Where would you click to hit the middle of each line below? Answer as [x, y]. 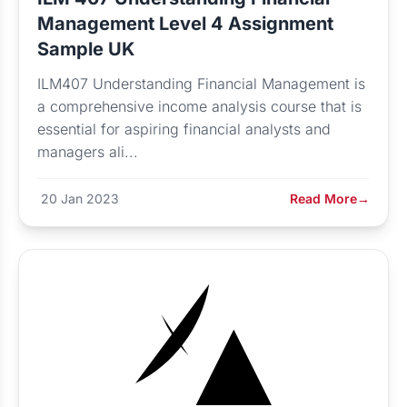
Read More [323, 199]
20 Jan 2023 [80, 199]
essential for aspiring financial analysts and [184, 129]
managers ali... [88, 152]
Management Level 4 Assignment [185, 24]
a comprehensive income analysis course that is [199, 106]
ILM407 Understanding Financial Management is [201, 84]
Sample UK [86, 49]
